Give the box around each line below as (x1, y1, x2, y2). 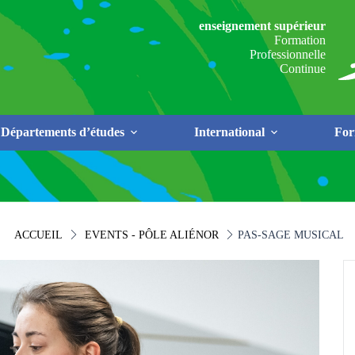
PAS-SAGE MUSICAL (238, 229, 344, 241)
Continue (280, 62, 326, 76)
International (194, 125, 265, 139)
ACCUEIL (14, 229, 63, 241)
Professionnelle (250, 48, 326, 62)
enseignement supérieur (199, 19, 326, 33)
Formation (274, 33, 326, 48)
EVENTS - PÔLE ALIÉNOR (85, 229, 219, 241)
